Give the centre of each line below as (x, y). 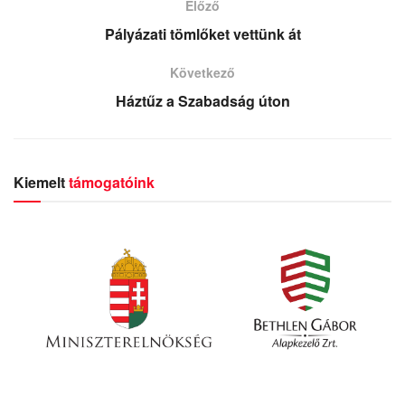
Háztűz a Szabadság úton (202, 100)
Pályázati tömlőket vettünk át (202, 33)
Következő (202, 72)
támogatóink (112, 182)
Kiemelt (39, 182)
